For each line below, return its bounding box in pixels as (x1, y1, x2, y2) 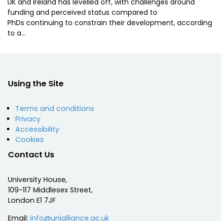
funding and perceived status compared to (7, 7, 157, 17)
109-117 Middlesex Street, (8, 184, 93, 195)
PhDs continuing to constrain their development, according (7, 17, 212, 28)
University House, (8, 174, 67, 184)
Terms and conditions (15, 103, 94, 113)
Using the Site (8, 77, 64, 89)
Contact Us (8, 148, 54, 160)
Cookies (15, 134, 44, 145)
